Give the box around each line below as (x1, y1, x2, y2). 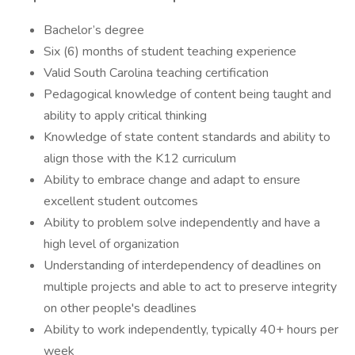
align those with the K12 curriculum (44, 150, 236, 167)
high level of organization (44, 235, 179, 253)
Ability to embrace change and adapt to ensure (44, 171, 300, 189)
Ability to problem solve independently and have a (44, 214, 320, 231)
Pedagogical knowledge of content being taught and (44, 86, 331, 103)
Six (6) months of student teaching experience (44, 43, 296, 60)
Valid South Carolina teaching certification (44, 64, 269, 82)
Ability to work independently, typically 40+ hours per (44, 321, 338, 338)
